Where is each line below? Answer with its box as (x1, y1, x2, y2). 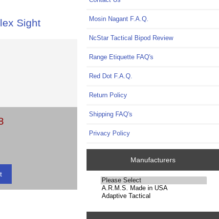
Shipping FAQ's (89, 110, 133, 118)
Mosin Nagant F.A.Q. (89, 15, 149, 22)
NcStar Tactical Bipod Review (89, 34, 174, 42)
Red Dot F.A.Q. (89, 72, 133, 80)
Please (97, 176, 116, 183)
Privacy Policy (89, 129, 131, 137)
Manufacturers (130, 156, 175, 164)
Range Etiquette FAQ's (89, 53, 154, 61)
